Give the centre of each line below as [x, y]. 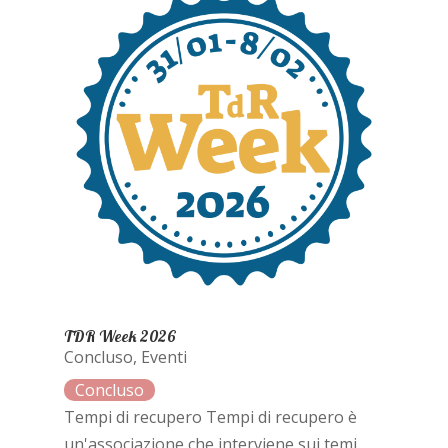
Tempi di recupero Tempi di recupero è [210, 416]
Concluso [98, 356]
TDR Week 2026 [119, 335]
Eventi [163, 356]
